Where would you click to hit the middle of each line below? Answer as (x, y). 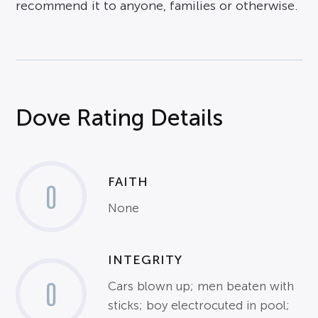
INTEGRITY (146, 259)
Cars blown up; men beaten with (201, 286)
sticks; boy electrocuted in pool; (199, 305)
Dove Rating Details (120, 117)
